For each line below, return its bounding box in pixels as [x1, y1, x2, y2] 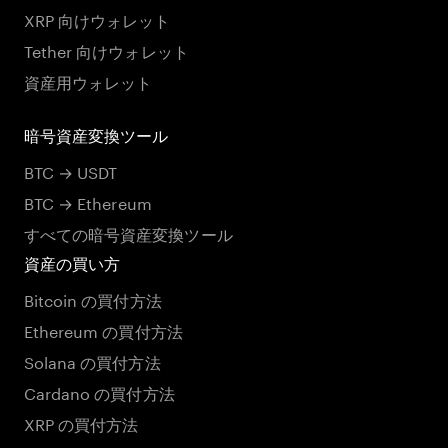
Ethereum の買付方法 [24, 317, 183, 342]
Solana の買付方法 [24, 348, 161, 373]
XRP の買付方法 [24, 410, 139, 435]
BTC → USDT [24, 158, 118, 183]
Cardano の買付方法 [24, 379, 175, 404]
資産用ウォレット [24, 68, 153, 93]
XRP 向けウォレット [24, 6, 171, 31]
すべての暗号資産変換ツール [24, 220, 233, 245]
